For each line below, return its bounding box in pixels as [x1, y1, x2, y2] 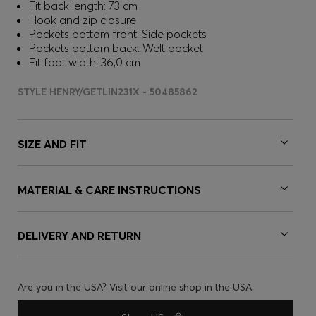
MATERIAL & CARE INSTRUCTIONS [18, 183, 201, 197]
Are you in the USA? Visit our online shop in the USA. [18, 281, 254, 293]
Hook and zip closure [29, 13, 136, 27]
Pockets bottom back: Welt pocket [29, 41, 203, 55]
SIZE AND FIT [18, 137, 87, 151]
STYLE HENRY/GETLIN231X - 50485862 [18, 85, 197, 98]
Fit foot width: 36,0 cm [29, 55, 140, 69]
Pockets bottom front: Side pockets [29, 27, 207, 41]
